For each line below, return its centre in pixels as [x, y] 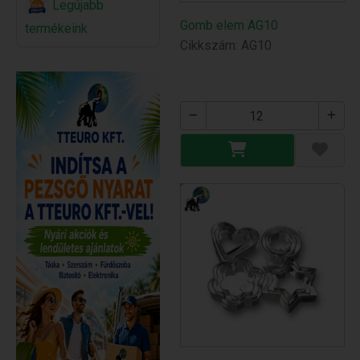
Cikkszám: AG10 [226, 46]
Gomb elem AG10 [229, 26]
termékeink [56, 29]
